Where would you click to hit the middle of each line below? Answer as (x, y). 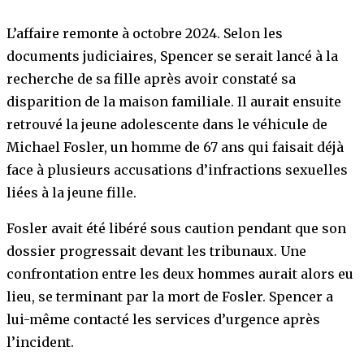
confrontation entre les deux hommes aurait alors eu (180, 274)
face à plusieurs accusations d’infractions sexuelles (177, 170)
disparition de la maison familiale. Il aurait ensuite (174, 102)
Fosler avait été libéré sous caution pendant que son (176, 229)
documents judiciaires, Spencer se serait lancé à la (172, 56)
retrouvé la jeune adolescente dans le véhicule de (167, 125)
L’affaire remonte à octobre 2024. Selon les (145, 34)
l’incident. (42, 342)
